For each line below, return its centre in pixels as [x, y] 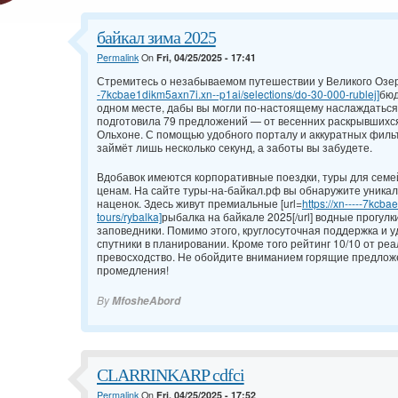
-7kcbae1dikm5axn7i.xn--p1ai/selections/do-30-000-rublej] [238, 94]
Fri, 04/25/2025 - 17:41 [206, 58]
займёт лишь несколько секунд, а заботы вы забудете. [235, 147]
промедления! [133, 270]
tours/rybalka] [129, 217]
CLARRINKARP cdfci [171, 375]
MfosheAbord [146, 301]
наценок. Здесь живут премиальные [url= [199, 203]
